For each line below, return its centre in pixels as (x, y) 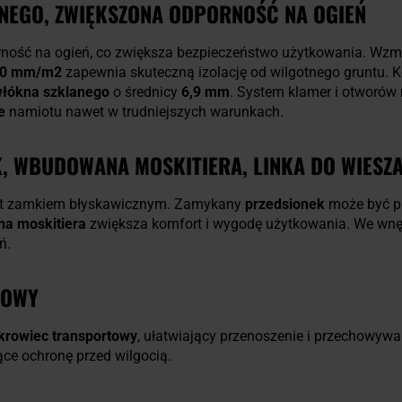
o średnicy (145, 92)
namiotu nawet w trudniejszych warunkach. (144, 112)
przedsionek (285, 205)
